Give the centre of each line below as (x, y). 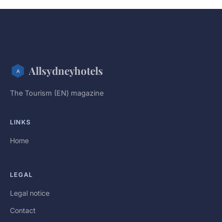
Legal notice (30, 193)
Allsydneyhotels (66, 71)
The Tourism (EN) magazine (57, 93)
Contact (23, 211)
